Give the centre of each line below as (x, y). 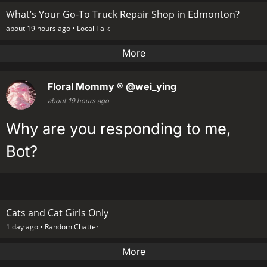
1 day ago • (25, 226)
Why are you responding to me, (118, 128)
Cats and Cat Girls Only (57, 212)
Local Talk (93, 28)
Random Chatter (72, 226)
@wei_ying (151, 86)
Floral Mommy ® (86, 86)
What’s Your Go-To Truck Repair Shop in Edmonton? (123, 14)
